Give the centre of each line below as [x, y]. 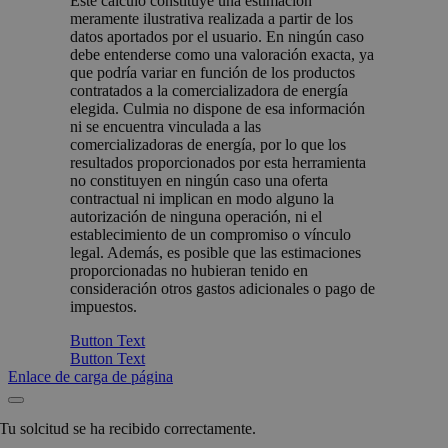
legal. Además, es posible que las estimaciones [216, 253]
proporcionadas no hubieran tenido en [189, 271]
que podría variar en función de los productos [213, 73]
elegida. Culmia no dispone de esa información [218, 109]
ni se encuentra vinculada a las [166, 127]
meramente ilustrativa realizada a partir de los [212, 19]
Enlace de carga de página [90, 377]
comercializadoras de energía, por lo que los [208, 145]
